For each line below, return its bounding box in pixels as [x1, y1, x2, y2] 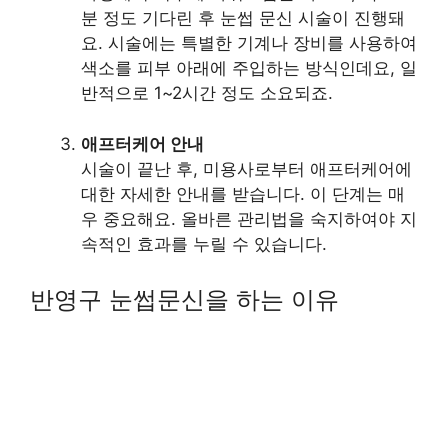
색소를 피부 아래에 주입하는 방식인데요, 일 [81, 58, 417, 78]
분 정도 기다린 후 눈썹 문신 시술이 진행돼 [81, 8, 405, 28]
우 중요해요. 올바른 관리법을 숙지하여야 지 [81, 208, 417, 229]
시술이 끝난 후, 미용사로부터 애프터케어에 [81, 158, 412, 179]
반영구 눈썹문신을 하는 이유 [30, 285, 339, 314]
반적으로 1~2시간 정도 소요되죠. [81, 83, 333, 103]
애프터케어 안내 [81, 133, 204, 154]
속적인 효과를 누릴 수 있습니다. [81, 233, 327, 254]
